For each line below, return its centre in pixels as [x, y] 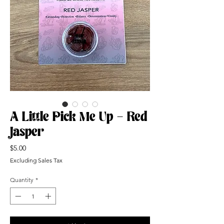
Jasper [27, 132]
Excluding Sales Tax [36, 160]
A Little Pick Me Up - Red [78, 117]
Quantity [22, 180]
